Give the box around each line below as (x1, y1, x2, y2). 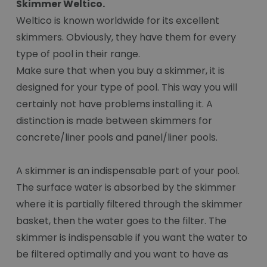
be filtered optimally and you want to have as (16, 247, 228, 262)
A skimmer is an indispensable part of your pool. (16, 164, 240, 178)
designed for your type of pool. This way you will (16, 80, 237, 95)
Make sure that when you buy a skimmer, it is (16, 64, 225, 78)
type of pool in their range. (16, 47, 140, 61)
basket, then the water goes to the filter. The (16, 214, 226, 228)
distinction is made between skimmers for (16, 114, 212, 128)
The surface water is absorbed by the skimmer (16, 181, 236, 195)
